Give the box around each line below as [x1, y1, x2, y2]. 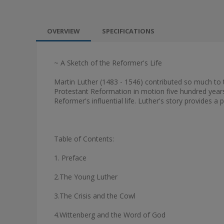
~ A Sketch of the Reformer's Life [54, 58, 162, 67]
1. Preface [54, 153, 86, 162]
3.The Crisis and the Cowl [54, 191, 135, 200]
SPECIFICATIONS [102, 26, 154, 35]
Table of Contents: [54, 134, 114, 143]
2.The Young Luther [54, 172, 117, 181]
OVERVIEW [47, 26, 80, 35]
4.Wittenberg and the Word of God [54, 210, 165, 219]
